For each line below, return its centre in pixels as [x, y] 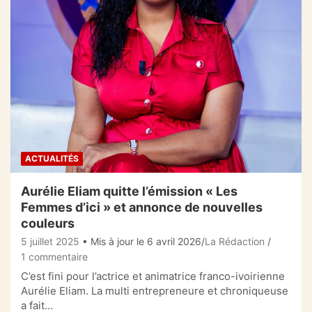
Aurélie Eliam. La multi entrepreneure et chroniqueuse [155, 290]
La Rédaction [235, 241]
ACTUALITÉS [52, 158]
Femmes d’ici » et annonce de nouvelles [142, 207]
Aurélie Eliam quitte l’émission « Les [129, 191]
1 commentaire [54, 256]
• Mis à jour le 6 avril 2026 [142, 241]
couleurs [48, 223]
